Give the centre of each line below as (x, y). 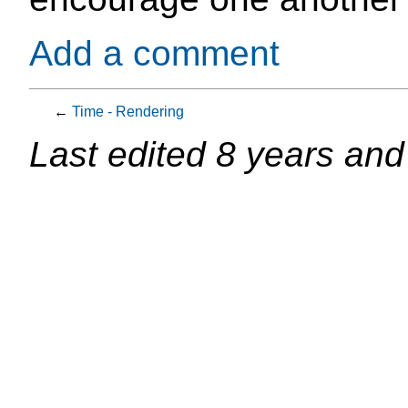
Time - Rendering (128, 112)
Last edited (122, 155)
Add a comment (154, 54)
